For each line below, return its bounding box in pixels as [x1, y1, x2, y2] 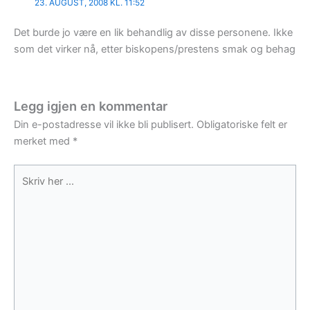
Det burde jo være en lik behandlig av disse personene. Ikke [14, 26, 293, 39]
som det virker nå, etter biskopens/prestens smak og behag [14, 43, 295, 56]
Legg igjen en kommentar [14, 98, 167, 113]
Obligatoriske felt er [197, 118, 287, 131]
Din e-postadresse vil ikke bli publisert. [14, 118, 194, 131]
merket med [14, 134, 73, 147]
